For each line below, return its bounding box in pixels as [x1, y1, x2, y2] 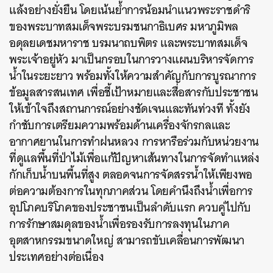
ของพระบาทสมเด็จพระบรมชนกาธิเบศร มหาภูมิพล [9, 16, 239, 37]
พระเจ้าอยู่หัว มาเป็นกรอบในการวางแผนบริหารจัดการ [9, 49, 254, 69]
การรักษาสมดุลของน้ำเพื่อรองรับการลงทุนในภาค [9, 214, 230, 234]
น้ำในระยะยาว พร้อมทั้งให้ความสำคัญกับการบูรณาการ [9, 66, 257, 86]
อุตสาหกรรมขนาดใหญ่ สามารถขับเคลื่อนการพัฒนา [9, 230, 245, 250]
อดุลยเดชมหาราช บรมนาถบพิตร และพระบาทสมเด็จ [9, 33, 248, 53]
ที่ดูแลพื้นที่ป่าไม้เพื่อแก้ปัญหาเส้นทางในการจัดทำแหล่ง [9, 148, 260, 168]
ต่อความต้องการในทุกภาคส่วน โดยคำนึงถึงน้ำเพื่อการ [9, 181, 253, 201]
